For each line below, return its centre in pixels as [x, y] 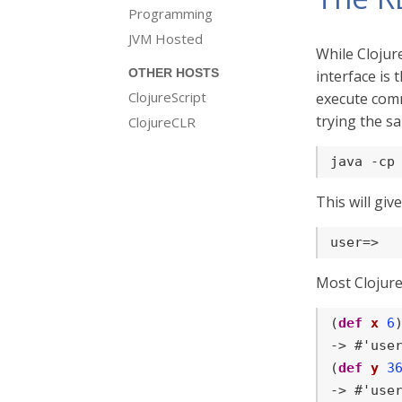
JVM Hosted [166, 39]
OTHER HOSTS [174, 73]
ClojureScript [167, 97]
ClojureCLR [162, 122]
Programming [170, 13]
